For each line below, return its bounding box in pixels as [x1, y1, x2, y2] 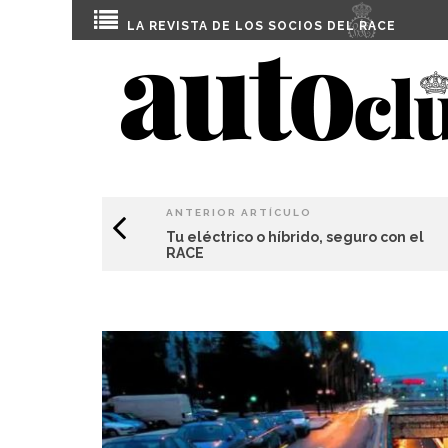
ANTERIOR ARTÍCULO [166, 207, 312, 218]
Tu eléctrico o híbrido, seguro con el [166, 229, 424, 245]
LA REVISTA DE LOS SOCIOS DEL [127, 19, 359, 33]
